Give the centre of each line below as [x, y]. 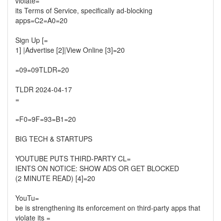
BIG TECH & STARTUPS [54, 139]
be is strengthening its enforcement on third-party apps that [108, 208]
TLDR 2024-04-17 [44, 89]
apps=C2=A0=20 [41, 20]
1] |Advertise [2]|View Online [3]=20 [70, 50]
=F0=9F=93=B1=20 [46, 119]
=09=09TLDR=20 [42, 70]
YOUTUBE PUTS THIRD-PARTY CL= [73, 158]
